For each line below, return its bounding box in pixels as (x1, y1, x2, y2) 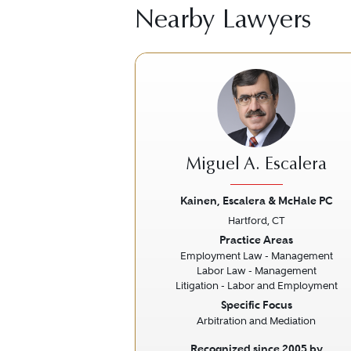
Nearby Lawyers (135, 9, 311, 34)
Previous (146, 230, 212, 251)
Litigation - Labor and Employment (175, 280, 338, 291)
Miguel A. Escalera (186, 157, 327, 174)
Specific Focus (220, 298, 292, 312)
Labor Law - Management (196, 265, 317, 277)
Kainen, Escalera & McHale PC (179, 194, 333, 208)
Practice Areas (219, 233, 293, 247)
